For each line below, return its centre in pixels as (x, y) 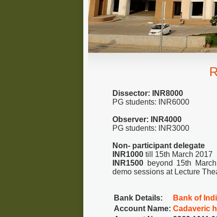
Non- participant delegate (159, 146)
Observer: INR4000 (147, 119)
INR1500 (130, 163)
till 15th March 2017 (179, 154)
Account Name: (142, 209)
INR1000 (129, 154)
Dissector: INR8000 (148, 93)
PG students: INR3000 (151, 128)
